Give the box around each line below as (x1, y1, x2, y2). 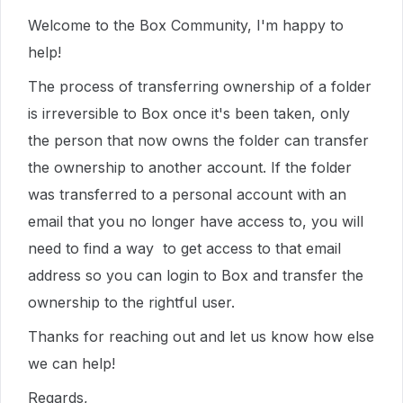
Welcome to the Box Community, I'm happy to (28, 16, 344, 34)
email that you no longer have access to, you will (28, 212, 363, 230)
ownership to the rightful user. (28, 293, 235, 311)
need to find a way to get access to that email (28, 239, 341, 257)
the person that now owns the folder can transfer (28, 131, 369, 149)
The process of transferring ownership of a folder (28, 77, 372, 95)
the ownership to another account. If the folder (28, 158, 352, 176)
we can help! (28, 354, 115, 372)
